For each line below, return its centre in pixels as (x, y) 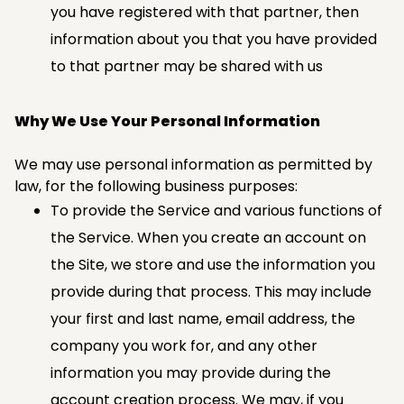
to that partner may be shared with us (187, 66)
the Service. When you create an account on (208, 237)
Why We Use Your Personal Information (167, 121)
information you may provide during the (191, 372)
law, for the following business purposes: (156, 186)
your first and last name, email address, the (203, 318)
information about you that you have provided (214, 39)
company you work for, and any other (184, 345)
